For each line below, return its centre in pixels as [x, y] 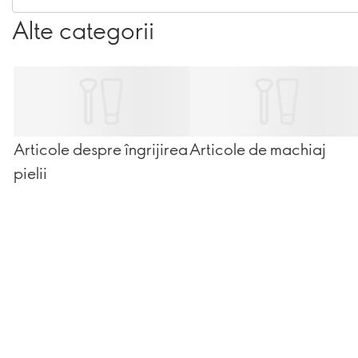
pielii [30, 173]
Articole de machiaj [258, 149]
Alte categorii [83, 30]
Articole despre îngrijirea [101, 149]
